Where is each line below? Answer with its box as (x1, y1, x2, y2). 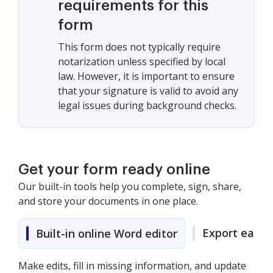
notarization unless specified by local (58, 55, 225, 68)
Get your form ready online (18, 162, 210, 177)
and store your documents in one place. (18, 194, 198, 208)
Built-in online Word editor (36, 226, 177, 241)
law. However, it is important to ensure (58, 69, 235, 83)
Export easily (202, 225, 272, 240)
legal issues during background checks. (58, 99, 236, 112)
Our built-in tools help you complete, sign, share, (18, 180, 241, 193)
